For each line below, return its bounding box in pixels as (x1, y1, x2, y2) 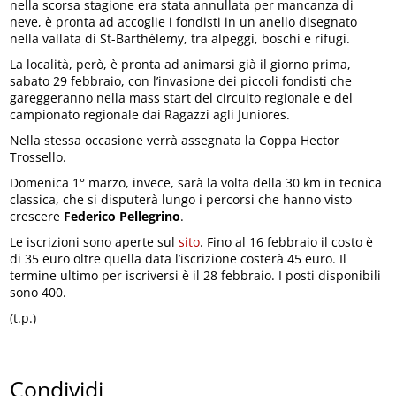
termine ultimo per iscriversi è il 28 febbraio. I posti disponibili (10, 267, 382, 285)
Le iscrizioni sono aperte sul (10, 233, 179, 251)
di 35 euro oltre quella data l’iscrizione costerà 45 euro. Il (10, 250, 347, 268)
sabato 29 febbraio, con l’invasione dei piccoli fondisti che (10, 72, 353, 90)
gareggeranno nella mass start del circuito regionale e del (10, 89, 354, 107)
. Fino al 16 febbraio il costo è (200, 233, 374, 251)
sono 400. (10, 284, 67, 301)
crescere (10, 208, 65, 225)
